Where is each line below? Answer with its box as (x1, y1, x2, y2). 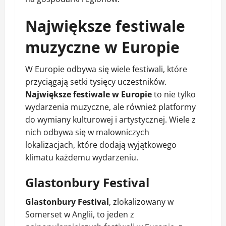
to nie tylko (152, 89, 196, 100)
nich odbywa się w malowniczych (25, 127, 149, 138)
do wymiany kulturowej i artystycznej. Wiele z (25, 114, 196, 126)
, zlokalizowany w (109, 196, 174, 208)
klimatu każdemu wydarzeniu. (25, 152, 138, 163)
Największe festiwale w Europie (25, 89, 152, 100)
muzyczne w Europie (25, 37, 180, 58)
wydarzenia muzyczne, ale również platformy (25, 101, 196, 113)
